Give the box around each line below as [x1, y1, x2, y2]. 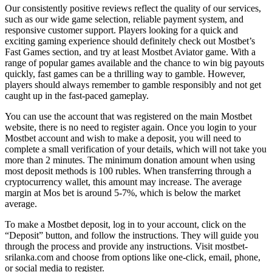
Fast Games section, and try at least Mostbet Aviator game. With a [5, 47, 256, 58]
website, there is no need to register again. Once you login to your [5, 122, 256, 133]
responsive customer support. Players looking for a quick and [5, 25, 238, 36]
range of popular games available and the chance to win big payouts [5, 58, 264, 69]
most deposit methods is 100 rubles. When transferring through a [5, 166, 251, 177]
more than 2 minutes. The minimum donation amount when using [5, 155, 255, 166]
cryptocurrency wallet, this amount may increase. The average [5, 177, 242, 188]
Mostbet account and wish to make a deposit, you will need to [5, 133, 241, 144]
